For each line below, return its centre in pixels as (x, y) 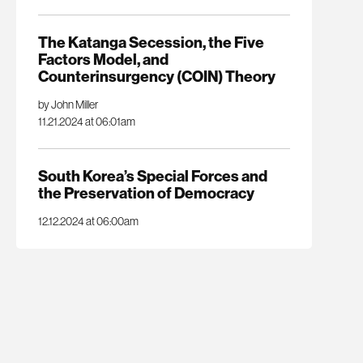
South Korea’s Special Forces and (152, 176)
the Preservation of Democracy (146, 193)
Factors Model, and (103, 59)
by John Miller (68, 104)
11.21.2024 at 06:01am (86, 121)
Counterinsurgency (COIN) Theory (156, 76)
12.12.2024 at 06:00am (88, 222)
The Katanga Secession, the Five (151, 42)
